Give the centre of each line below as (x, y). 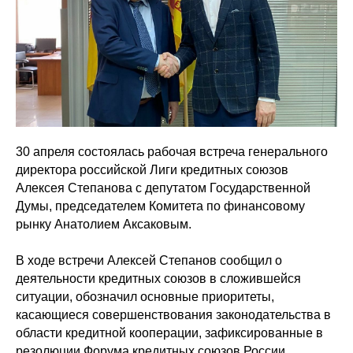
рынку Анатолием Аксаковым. (104, 225)
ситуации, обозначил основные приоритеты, (145, 297)
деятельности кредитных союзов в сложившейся (158, 279)
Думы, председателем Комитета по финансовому (160, 206)
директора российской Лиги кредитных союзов (152, 170)
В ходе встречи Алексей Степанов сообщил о (149, 261)
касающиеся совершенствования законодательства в (173, 315)
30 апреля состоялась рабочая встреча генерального (172, 152)
